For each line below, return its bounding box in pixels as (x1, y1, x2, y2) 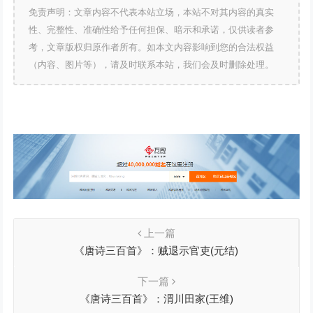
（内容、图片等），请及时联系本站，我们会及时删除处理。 (29, 59, 275, 71)
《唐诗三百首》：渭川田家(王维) (80, 292, 233, 305)
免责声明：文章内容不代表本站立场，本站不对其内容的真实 (29, 7, 275, 18)
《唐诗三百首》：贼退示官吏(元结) (74, 244, 238, 256)
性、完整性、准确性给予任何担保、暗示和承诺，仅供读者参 (29, 24, 275, 36)
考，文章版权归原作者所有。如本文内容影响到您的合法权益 (29, 42, 275, 53)
